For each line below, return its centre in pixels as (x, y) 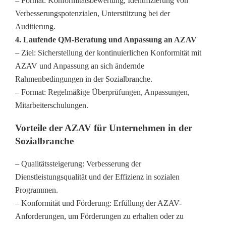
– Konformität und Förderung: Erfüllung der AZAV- (98, 203)
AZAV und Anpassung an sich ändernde (80, 66)
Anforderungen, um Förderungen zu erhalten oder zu (99, 216)
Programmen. (37, 190)
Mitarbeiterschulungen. (52, 105)
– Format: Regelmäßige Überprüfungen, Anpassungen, (102, 92)
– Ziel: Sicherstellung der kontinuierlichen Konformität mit (108, 53)
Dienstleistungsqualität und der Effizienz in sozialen (97, 177)
